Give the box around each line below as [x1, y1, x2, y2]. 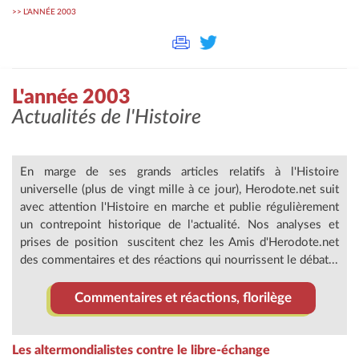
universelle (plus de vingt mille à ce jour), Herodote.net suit [20, 183, 339, 196]
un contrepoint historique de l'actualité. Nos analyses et [20, 218, 339, 231]
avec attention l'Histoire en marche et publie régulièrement [20, 200, 339, 213]
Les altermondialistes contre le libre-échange [12, 343, 270, 357]
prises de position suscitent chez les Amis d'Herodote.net [20, 236, 339, 248]
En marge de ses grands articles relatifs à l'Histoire [20, 165, 339, 178]
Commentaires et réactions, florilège [74, 290, 292, 305]
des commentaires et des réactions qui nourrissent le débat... [20, 253, 338, 266]
